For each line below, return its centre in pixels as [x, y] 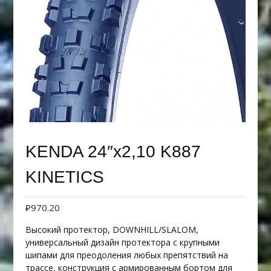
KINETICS [64, 177]
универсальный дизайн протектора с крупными [122, 243]
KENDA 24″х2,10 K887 [113, 152]
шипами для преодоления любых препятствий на [126, 255]
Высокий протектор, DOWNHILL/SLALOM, [112, 230]
